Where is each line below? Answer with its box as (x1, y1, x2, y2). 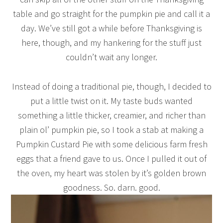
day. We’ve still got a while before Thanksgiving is (21, 22, 202, 34)
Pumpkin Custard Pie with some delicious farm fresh (15, 138, 208, 150)
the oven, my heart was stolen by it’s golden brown (17, 167, 206, 179)
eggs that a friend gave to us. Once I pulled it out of (16, 153, 207, 165)
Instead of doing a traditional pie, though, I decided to (11, 81, 212, 93)
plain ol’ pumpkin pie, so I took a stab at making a (19, 124, 204, 136)
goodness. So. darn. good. (63, 182, 160, 194)
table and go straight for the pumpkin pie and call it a (13, 8, 210, 20)
